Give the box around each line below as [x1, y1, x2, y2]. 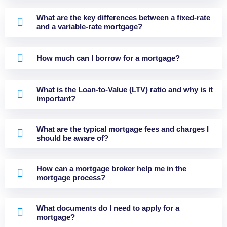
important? [36, 94, 75, 103]
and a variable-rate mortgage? [36, 22, 142, 31]
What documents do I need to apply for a [36, 203, 179, 212]
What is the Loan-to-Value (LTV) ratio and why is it [36, 85, 213, 94]
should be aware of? [36, 133, 108, 142]
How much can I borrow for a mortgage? [36, 53, 180, 62]
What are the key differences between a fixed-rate [36, 13, 210, 22]
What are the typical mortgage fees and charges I [36, 124, 209, 133]
